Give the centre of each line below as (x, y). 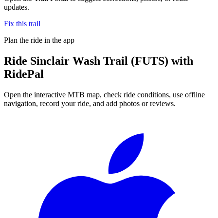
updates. (17, 7)
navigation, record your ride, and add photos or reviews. (90, 103)
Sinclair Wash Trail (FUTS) (99, 61)
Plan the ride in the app (39, 40)
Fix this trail (22, 23)
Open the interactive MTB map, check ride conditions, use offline (104, 94)
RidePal (24, 74)
